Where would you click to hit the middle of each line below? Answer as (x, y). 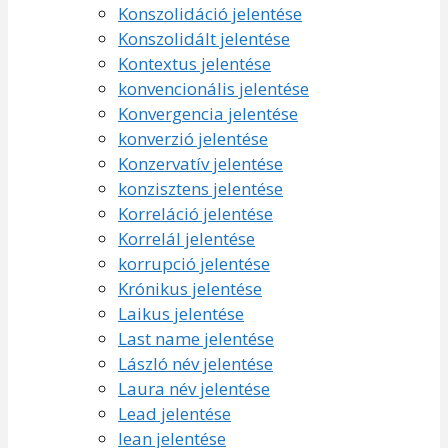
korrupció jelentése (194, 263)
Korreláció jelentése (195, 213)
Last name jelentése (196, 338)
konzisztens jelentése (200, 188)
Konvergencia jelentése (208, 113)
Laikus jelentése (181, 313)
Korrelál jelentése (186, 238)
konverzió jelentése (193, 138)
